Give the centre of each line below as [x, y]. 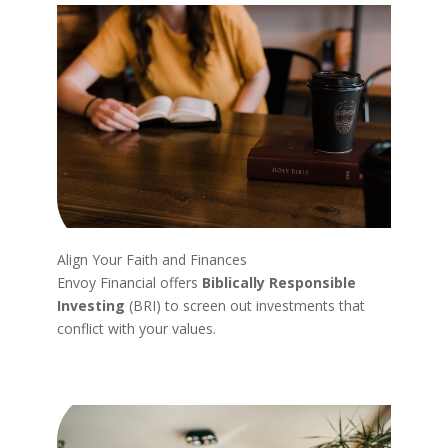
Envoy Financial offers [129, 282]
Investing [90, 305]
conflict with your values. [136, 328]
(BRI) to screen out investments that [244, 305]
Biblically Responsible [278, 282]
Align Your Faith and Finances [151, 259]
